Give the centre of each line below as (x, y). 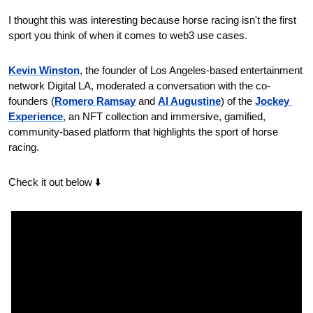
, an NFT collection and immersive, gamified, (164, 117)
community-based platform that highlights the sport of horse (143, 132)
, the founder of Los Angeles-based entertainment (191, 71)
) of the (238, 101)
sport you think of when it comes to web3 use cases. (128, 36)
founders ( (31, 101)
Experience (36, 117)
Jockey (272, 101)
